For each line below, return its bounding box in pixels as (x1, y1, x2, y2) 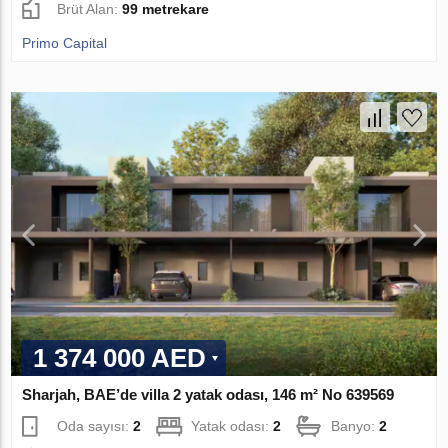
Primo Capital (22, 35, 108, 52)
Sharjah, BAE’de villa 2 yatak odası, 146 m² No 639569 (22, 385, 395, 403)
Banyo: (331, 417, 380, 434)
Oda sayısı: (57, 417, 134, 434)
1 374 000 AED (33, 342, 207, 373)
